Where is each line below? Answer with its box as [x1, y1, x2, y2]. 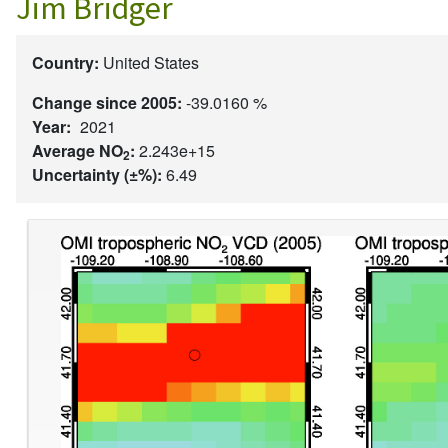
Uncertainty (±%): [32, 162, 162, 186]
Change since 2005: [32, 90, 182, 114]
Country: [32, 50, 99, 74]
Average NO [32, 138, 123, 162]
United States [103, 50, 199, 74]
